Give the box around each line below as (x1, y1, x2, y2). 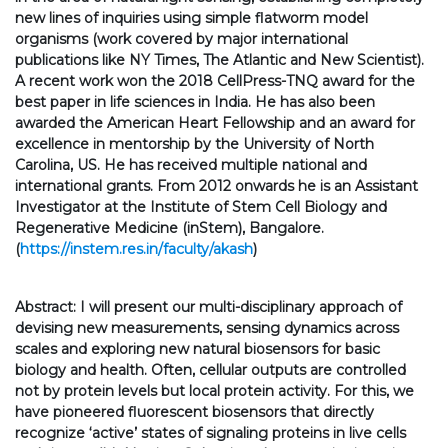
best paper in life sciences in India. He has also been (15, 93, 375, 112)
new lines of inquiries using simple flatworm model (15, 9, 368, 28)
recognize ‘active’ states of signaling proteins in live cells (15, 424, 406, 443)
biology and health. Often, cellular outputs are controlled (15, 361, 406, 380)
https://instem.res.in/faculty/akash (20, 240, 253, 259)
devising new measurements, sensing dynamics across (15, 319, 399, 338)
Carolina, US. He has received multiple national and (15, 156, 367, 175)
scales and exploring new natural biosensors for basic (15, 340, 380, 359)
